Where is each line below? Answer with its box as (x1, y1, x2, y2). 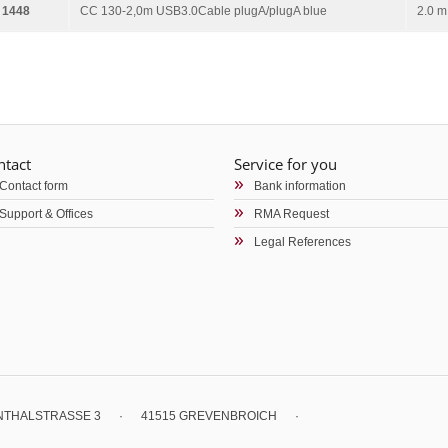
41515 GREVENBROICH (141, 409, 277, 423)
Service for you (234, 154, 337, 174)
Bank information (254, 179, 346, 193)
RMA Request (254, 207, 329, 221)
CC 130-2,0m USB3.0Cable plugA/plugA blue (80, 3, 327, 18)
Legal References (254, 235, 351, 249)
